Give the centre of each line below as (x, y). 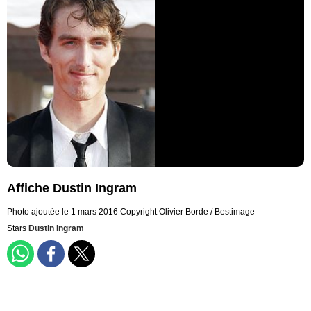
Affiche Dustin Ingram (72, 188)
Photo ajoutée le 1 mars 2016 (62, 212)
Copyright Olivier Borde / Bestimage (187, 212)
